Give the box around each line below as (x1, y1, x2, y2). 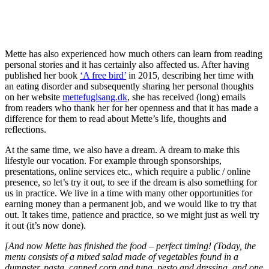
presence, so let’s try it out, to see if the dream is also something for (5, 177, 257, 187)
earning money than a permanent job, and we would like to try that (5, 198, 256, 209)
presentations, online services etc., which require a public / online (5, 166, 250, 177)
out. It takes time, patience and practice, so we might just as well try (5, 209, 259, 220)
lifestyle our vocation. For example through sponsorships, (5, 155, 222, 166)
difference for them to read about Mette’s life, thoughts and (5, 113, 226, 124)
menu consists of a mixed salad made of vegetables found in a (5, 251, 238, 262)
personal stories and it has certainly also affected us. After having (5, 59, 249, 70)
